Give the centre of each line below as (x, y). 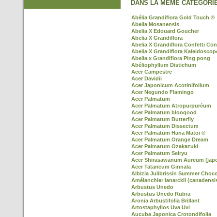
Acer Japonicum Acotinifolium (170, 85)
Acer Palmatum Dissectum (165, 126)
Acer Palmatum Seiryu (159, 153)
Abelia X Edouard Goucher (165, 31)
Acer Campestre (152, 72)
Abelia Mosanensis (155, 24)
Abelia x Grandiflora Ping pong (171, 58)
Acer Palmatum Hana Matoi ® (168, 133)
